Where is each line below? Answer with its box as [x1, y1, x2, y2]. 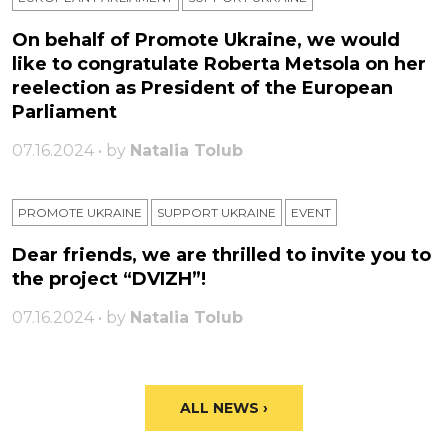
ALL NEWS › [180, 399, 268, 418]
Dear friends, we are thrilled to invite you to [12, 244, 431, 267]
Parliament [12, 101, 117, 124]
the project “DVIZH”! [12, 268, 206, 291]
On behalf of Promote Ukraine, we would [12, 29, 400, 52]
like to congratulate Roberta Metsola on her [12, 53, 426, 76]
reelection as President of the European [12, 77, 393, 100]
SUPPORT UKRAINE [157, 205, 276, 221]
